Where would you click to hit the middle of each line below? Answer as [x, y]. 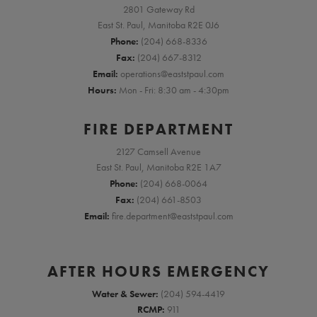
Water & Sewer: [126, 293]
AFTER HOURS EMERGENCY [158, 271]
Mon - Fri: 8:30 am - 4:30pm [174, 90]
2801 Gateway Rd [158, 9]
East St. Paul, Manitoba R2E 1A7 [158, 167]
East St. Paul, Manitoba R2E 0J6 [158, 25]
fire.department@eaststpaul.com [172, 215]
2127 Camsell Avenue [158, 151]
